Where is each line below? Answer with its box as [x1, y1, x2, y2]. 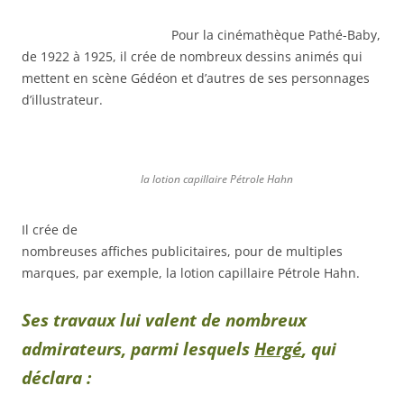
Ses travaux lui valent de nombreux [22, 308, 307, 331]
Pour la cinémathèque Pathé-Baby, [171, 25, 381, 43]
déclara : [22, 365, 91, 389]
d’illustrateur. [22, 90, 103, 108]
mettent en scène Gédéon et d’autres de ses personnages [22, 69, 370, 87]
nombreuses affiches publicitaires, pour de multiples [22, 242, 343, 260]
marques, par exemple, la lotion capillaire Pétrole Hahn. [22, 263, 360, 281]
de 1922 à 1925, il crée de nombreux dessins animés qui [22, 47, 363, 65]
